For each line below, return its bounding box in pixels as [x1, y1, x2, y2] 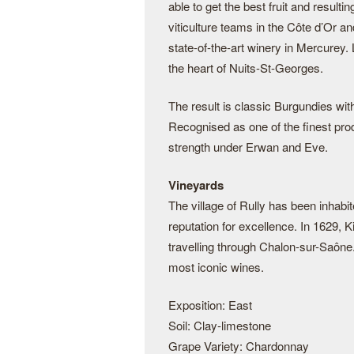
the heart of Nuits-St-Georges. [168, 59, 323, 76]
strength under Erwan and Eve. [168, 138, 328, 155]
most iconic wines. [168, 258, 264, 275]
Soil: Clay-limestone [168, 317, 271, 333]
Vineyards [168, 176, 224, 194]
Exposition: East [168, 296, 252, 313]
